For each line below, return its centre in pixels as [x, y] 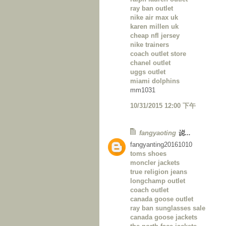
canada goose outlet [162, 199]
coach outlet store [158, 54]
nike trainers [150, 45]
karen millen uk [154, 27]
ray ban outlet [152, 9]
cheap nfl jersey [155, 36]
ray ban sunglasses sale [168, 208]
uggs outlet [148, 72]
